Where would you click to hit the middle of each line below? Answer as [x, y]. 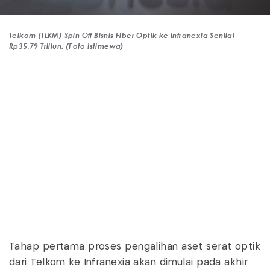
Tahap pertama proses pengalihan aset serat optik [135, 247]
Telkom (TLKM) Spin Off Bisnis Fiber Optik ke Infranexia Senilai [122, 35]
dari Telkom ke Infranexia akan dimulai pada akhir [129, 263]
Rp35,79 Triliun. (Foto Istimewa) [67, 46]
